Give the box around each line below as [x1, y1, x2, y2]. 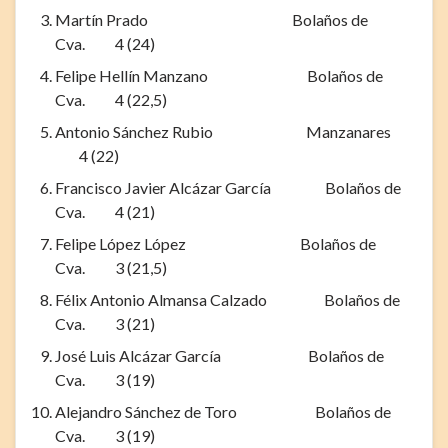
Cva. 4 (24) [55, 33, 155, 53]
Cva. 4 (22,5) [55, 89, 167, 109]
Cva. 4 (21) [55, 201, 155, 221]
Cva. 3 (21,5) [55, 257, 167, 277]
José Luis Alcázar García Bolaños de [55, 345, 384, 365]
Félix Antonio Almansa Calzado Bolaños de [55, 289, 400, 309]
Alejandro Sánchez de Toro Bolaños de [55, 401, 391, 421]
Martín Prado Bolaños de [55, 9, 368, 29]
